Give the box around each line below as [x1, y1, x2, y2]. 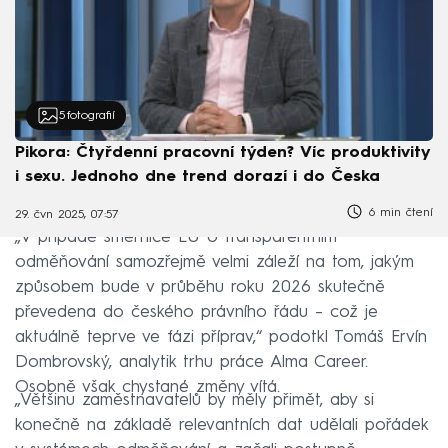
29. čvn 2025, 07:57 [15, 208, 119, 221]
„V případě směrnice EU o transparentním [15, 228, 337, 246]
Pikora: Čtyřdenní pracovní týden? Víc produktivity [15, 145, 431, 162]
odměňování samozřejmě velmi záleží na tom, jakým [15, 253, 414, 271]
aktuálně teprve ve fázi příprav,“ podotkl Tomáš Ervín [15, 328, 427, 346]
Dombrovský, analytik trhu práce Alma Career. [15, 353, 368, 371]
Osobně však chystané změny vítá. [15, 378, 280, 396]
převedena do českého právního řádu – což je [15, 303, 378, 321]
